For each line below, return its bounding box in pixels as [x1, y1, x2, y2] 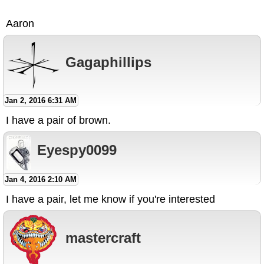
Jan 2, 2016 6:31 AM [5, 96, 77, 105]
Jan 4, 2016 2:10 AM [5, 175, 77, 184]
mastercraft [65, 229, 141, 246]
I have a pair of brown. [6, 114, 111, 127]
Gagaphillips [65, 54, 151, 70]
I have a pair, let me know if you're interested [6, 193, 215, 206]
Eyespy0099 [37, 141, 117, 158]
